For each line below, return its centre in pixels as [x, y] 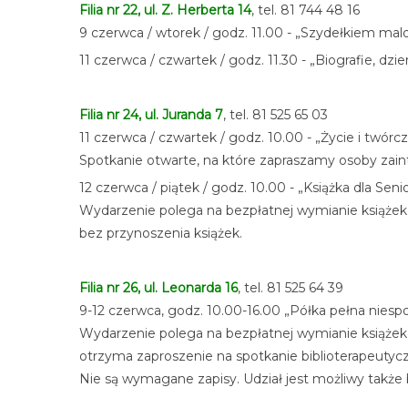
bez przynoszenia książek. [161, 233]
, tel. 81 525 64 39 [291, 288]
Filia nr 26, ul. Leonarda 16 [158, 288]
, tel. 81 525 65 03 [275, 115]
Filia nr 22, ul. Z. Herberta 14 [165, 10]
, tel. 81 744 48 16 [306, 10]
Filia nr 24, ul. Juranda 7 [151, 115]
